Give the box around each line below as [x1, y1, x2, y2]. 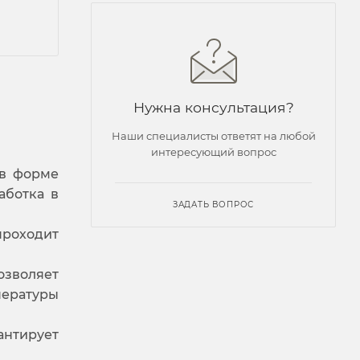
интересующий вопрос [150, 145, 276, 158]
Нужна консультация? [133, 98, 294, 116]
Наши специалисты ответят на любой [111, 129, 316, 142]
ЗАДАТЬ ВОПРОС [172, 198, 255, 210]
